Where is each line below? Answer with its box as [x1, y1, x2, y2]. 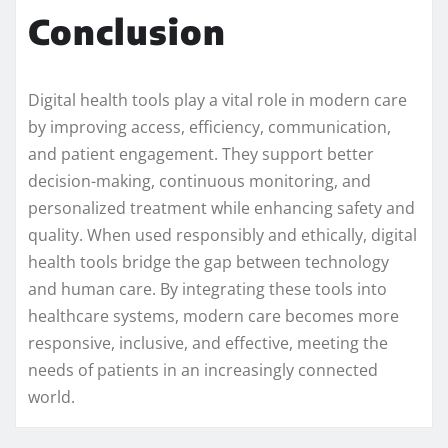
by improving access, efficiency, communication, [28, 116, 391, 139]
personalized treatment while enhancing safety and [28, 197, 415, 220]
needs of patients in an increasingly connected [28, 359, 378, 382]
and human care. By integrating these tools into [28, 278, 387, 301]
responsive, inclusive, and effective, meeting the [28, 332, 388, 355]
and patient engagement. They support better [28, 143, 374, 166]
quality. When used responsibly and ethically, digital [28, 224, 417, 247]
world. [28, 386, 75, 409]
